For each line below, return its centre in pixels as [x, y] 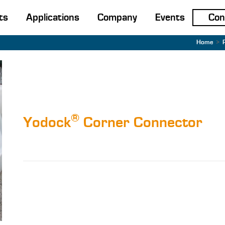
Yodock [47, 123]
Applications [52, 18]
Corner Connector [141, 123]
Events [170, 18]
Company [117, 18]
